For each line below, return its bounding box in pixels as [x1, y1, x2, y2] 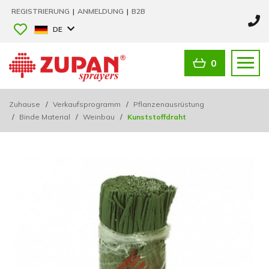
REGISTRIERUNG [11, 7, 71, 16]
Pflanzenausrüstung [133, 99, 204, 109]
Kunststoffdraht [125, 112, 186, 121]
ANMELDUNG [77, 7, 125, 16]
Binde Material [19, 112, 70, 121]
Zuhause [9, 99, 40, 109]
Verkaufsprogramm [53, 99, 121, 109]
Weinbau [83, 112, 115, 121]
